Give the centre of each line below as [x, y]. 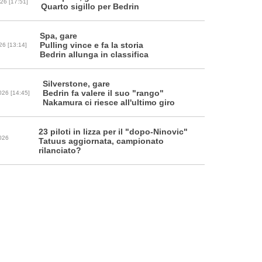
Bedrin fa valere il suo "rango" [103, 93]
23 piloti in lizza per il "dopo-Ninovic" [113, 132]
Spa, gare [58, 36]
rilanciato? [60, 151]
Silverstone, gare [76, 84]
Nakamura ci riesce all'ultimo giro [109, 103]
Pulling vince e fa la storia [92, 45]
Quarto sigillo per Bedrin [90, 7]
